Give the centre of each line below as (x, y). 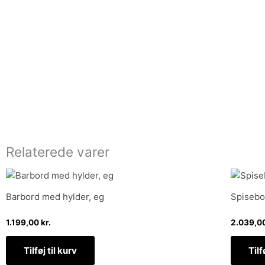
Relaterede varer (58, 151)
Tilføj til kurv (50, 251)
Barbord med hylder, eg (55, 196)
